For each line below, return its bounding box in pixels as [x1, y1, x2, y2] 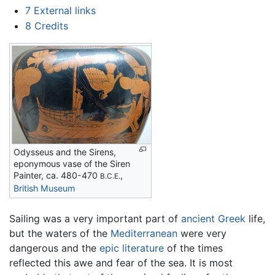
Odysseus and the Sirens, [14, 147, 116, 158]
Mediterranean [110, 227, 177, 240]
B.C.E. [100, 172, 120, 181]
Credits [34, 20, 68, 33]
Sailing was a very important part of [9, 212, 181, 225]
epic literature [99, 242, 164, 255]
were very [177, 227, 227, 240]
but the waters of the [9, 227, 110, 240]
